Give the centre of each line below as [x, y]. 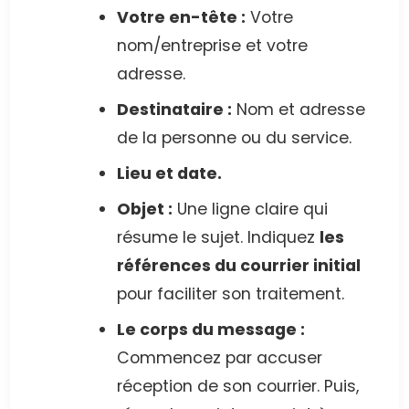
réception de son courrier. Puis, [238, 386]
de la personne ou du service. [234, 137]
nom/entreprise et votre [212, 45]
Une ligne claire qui [250, 209]
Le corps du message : [211, 329]
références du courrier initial [239, 265]
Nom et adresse [299, 109]
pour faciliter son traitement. [231, 294]
